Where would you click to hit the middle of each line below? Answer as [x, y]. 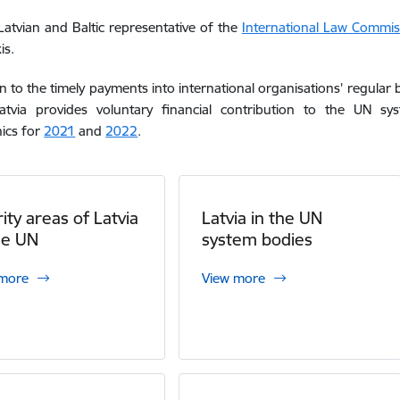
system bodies [258, 239]
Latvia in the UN [262, 218]
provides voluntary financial [128, 109]
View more [234, 278]
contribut [248, 109]
